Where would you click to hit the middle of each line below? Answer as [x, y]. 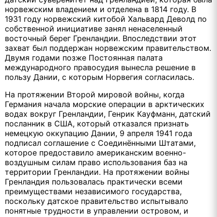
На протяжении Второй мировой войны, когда [95, 94]
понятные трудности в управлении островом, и [97, 210]
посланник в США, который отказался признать [97, 123]
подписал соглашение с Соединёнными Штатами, [100, 143]
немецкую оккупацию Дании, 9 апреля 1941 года [99, 133]
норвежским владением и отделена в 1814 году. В [101, 9]
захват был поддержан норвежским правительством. [108, 48]
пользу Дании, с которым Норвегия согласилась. [100, 77]
